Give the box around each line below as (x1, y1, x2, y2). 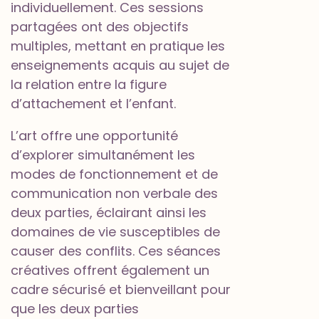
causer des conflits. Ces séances (11, 242, 221, 260)
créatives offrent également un (11, 261, 209, 279)
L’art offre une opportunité (11, 127, 178, 145)
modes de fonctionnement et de (11, 165, 218, 183)
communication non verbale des (11, 184, 218, 202)
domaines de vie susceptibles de (11, 223, 220, 241)
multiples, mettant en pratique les (11, 37, 225, 55)
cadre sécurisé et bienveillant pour (11, 281, 231, 298)
